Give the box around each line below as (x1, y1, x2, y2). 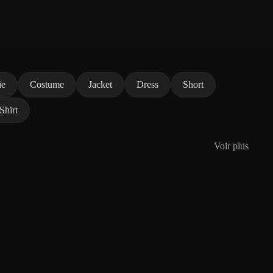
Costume (30, 79, 64, 90)
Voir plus (214, 140, 249, 151)
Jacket (88, 79, 112, 90)
